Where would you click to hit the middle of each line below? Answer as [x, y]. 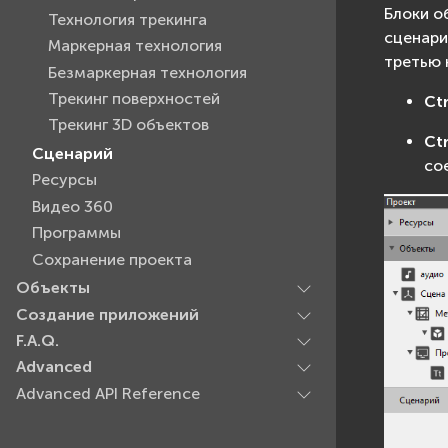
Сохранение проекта [112, 259]
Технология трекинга [127, 19]
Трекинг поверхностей [134, 98]
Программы [76, 233]
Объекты [53, 288]
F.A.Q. [37, 341]
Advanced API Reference [108, 393]
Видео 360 [72, 206]
